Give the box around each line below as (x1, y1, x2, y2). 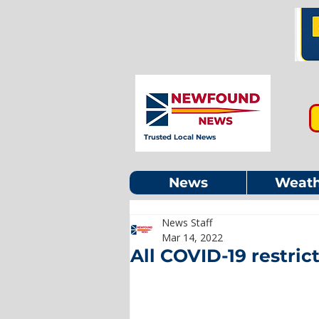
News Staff (162, 216, 212, 229)
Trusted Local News (144, 132, 216, 142)
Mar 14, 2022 (162, 231, 223, 244)
